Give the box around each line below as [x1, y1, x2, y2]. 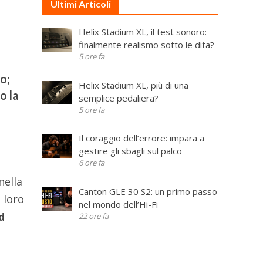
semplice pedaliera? [78, 92, 159, 104]
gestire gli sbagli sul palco [78, 145, 182, 157]
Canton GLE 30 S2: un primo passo [78, 185, 217, 197]
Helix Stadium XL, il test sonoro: [78, 26, 207, 38]
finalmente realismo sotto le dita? [78, 39, 214, 50]
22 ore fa [78, 210, 109, 221]
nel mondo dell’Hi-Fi [78, 198, 158, 210]
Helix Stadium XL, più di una [78, 79, 188, 91]
